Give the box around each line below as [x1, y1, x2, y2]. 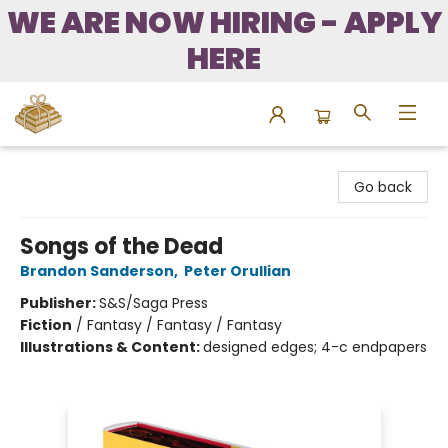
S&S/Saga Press [99, 293, 208, 313]
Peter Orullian [184, 261, 291, 281]
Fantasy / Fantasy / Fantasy [87, 315, 282, 335]
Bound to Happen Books [15, 155, 180, 175]
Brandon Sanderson [20, 261, 174, 281]
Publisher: [20, 293, 99, 313]
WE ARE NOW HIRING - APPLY [6, 2, 442, 44]
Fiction [20, 315, 72, 335]
